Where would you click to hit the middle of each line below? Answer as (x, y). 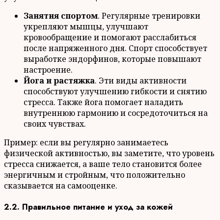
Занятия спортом (61, 15)
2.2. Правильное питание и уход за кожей (88, 207)
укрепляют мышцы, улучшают (86, 26)
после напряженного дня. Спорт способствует (115, 48)
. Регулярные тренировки (149, 15)
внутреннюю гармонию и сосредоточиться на (116, 113)
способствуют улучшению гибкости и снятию (115, 91)
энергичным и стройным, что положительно (95, 175)
